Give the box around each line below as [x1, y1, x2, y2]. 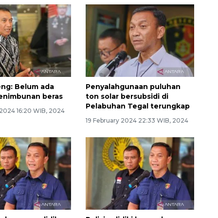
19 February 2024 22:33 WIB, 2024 [85, 117, 188, 125]
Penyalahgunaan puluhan [85, 82, 181, 91]
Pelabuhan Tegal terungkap [85, 102, 190, 111]
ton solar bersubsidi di [85, 92, 168, 101]
